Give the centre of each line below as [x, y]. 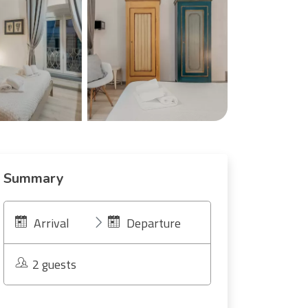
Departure [153, 223]
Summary [34, 178]
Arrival [52, 223]
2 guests [54, 264]
